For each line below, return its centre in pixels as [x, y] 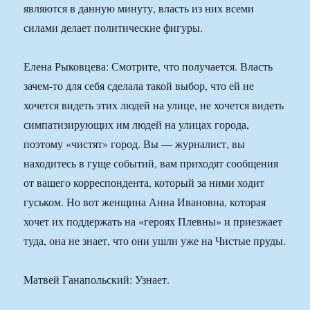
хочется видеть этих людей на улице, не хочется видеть [154, 105]
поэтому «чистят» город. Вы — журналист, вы [135, 144]
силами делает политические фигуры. [113, 28]
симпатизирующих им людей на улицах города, [137, 125]
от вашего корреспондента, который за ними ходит [144, 183]
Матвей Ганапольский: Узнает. [97, 280]
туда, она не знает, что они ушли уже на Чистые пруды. [155, 241]
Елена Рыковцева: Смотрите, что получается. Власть [148, 66]
